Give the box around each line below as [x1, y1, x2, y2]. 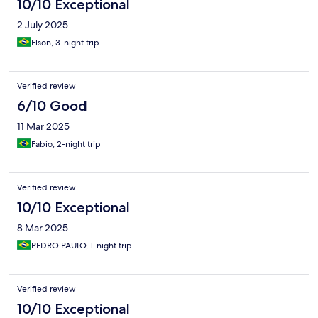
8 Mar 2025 [17, 221, 68, 235]
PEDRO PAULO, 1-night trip [31, 240, 132, 252]
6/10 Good [17, 97, 87, 115]
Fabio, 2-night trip [31, 138, 101, 150]
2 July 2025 [17, 18, 68, 32]
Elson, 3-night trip [31, 37, 99, 49]
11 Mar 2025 [17, 120, 70, 133]
